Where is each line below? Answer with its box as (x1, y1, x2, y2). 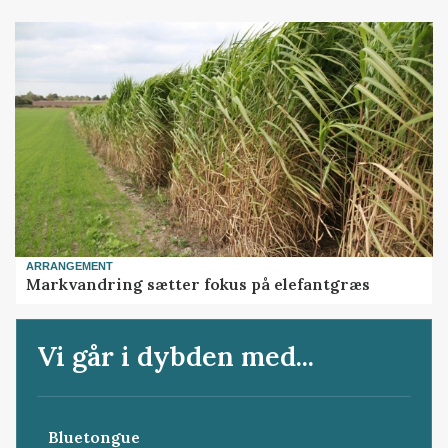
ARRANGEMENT (26, 259, 114, 272)
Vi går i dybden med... (37, 339, 315, 374)
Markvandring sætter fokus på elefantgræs (26, 273, 371, 294)
